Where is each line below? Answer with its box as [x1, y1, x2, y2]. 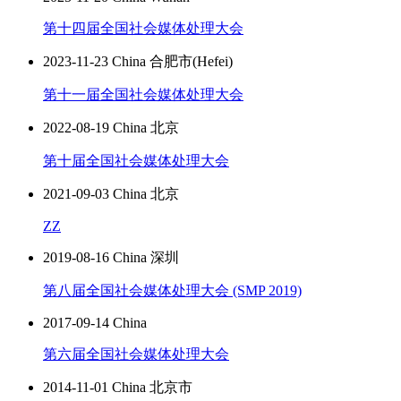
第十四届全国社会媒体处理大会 [43, 21, 243, 37]
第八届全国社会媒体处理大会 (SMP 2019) [43, 283, 302, 299]
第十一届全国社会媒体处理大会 [43, 87, 243, 103]
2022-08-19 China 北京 [43, 120, 179, 136]
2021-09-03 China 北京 [43, 186, 179, 202]
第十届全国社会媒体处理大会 [43, 153, 229, 169]
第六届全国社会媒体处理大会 [43, 346, 229, 363]
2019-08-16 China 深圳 [43, 250, 179, 266]
